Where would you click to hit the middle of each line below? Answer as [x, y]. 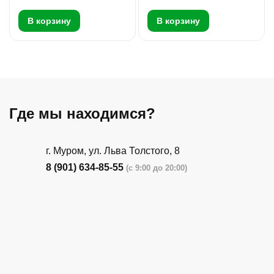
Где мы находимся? [82, 114]
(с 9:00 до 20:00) [157, 168]
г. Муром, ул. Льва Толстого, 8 [113, 151]
